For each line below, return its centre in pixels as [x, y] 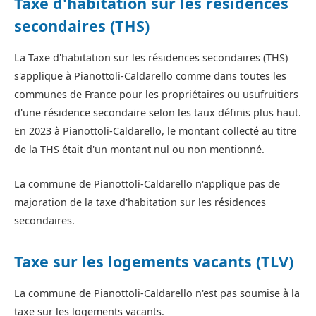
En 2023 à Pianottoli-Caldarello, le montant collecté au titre [155, 131]
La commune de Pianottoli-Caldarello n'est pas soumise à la [157, 293]
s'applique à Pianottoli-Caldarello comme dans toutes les [150, 76]
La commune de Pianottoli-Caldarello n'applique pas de [147, 183]
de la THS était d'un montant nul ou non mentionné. [139, 150]
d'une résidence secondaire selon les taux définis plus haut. [158, 113]
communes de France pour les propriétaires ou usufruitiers [156, 95]
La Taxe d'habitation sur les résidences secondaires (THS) [151, 58]
